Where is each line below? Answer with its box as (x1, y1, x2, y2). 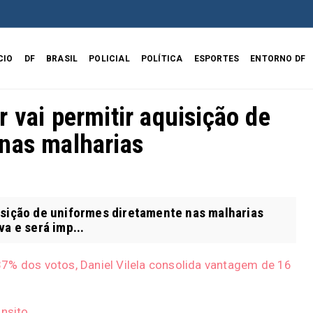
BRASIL (46, 54, 78, 64)
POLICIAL (89, 54, 130, 64)
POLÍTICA (140, 54, 183, 64)
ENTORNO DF (250, 54, 306, 64)
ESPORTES (194, 54, 240, 64)
